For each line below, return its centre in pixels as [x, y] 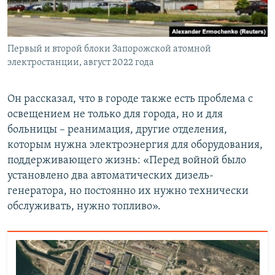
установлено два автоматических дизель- [110, 176]
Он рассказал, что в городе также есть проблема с [130, 99]
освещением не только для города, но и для [115, 114]
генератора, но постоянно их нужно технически [128, 191]
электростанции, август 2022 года [81, 62]
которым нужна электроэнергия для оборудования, [135, 145]
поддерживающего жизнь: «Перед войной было [127, 160]
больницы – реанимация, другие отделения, [117, 130]
